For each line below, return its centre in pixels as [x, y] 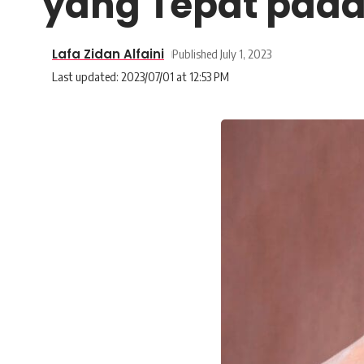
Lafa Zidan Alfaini [108, 54]
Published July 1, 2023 [221, 54]
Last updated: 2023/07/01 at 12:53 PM [141, 76]
